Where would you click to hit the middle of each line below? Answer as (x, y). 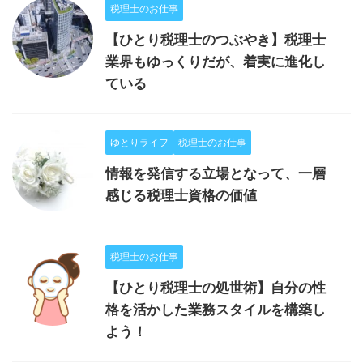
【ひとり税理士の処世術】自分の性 (216, 288)
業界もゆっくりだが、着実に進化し (216, 62)
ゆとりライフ (139, 143)
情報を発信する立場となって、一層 (216, 174)
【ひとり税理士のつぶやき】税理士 (216, 40)
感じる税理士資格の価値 (181, 196)
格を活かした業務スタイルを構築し (216, 310)
